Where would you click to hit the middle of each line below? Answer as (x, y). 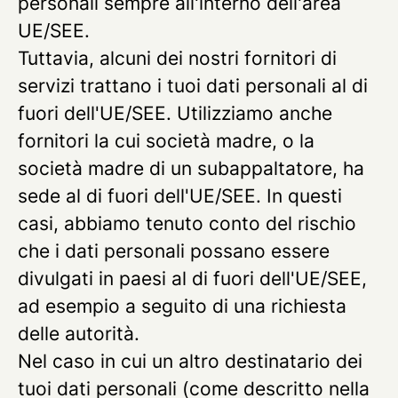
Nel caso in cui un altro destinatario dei (190, 361)
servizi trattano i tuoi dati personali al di (193, 86)
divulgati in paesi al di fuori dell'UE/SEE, (192, 279)
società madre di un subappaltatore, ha (191, 168)
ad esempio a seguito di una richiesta (182, 306)
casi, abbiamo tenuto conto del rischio (187, 223)
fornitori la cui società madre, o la (166, 141)
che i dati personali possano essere (174, 251)
